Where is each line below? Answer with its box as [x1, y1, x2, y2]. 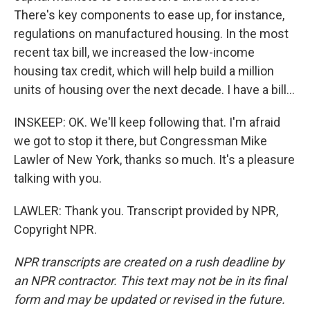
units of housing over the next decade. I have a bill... [14, 82, 295, 97]
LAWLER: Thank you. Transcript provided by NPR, [14, 203, 278, 218]
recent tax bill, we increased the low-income [14, 45, 255, 60]
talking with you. [14, 171, 102, 185]
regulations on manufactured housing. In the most [14, 26, 289, 41]
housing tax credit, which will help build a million [14, 64, 274, 78]
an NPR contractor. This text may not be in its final [14, 273, 286, 288]
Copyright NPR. [14, 222, 97, 237]
